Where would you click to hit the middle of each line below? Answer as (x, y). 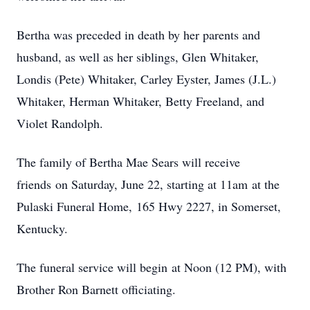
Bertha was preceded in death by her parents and (138, 35)
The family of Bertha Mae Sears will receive (128, 162)
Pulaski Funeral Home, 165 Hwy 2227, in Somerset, (149, 206)
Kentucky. (42, 228)
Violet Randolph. (60, 123)
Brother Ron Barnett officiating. (96, 289)
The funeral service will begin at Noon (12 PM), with (152, 267)
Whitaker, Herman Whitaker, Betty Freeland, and (140, 101)
